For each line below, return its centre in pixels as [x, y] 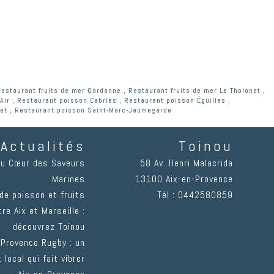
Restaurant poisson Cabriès [67, 101]
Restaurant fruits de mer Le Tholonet [194, 91]
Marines [68, 179]
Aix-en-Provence [199, 179]
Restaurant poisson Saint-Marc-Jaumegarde [93, 110]
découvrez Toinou [49, 227]
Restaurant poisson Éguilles [175, 101]
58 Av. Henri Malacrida [186, 163]
